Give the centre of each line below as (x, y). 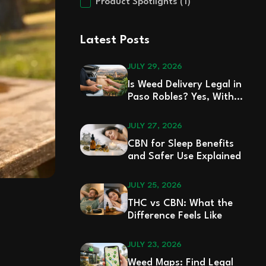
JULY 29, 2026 (155, 66)
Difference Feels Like (175, 216)
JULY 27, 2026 (155, 126)
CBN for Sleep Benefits (180, 144)
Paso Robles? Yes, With (180, 97)
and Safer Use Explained (184, 156)
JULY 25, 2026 (154, 185)
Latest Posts (115, 40)
